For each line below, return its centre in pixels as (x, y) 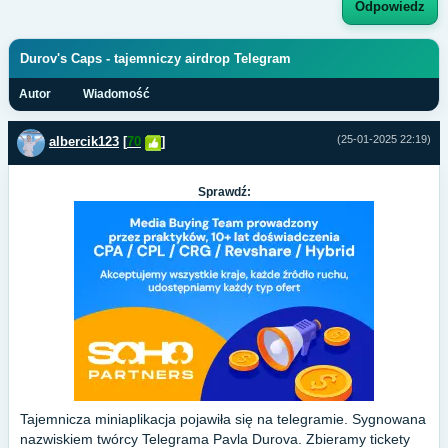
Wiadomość (116, 94)
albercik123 (84, 142)
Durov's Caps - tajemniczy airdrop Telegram (155, 58)
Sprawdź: (224, 192)
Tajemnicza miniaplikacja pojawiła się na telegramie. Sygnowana (223, 419)
